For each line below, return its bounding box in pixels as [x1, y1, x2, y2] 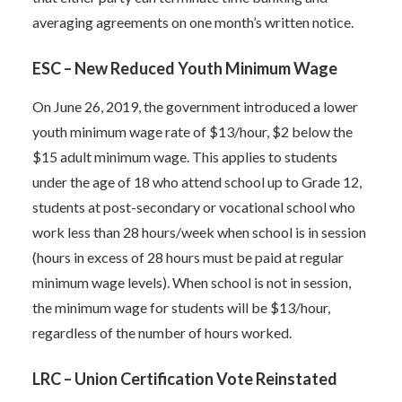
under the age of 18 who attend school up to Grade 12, [32, 173, 362, 190]
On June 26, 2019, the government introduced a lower [32, 98, 358, 115]
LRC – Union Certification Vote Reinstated [32, 369, 337, 389]
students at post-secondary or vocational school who [32, 198, 355, 215]
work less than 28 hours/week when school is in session [32, 223, 366, 240]
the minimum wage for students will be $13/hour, [32, 299, 330, 316]
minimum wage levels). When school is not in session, [32, 274, 351, 291]
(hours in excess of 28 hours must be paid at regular [32, 249, 344, 266]
